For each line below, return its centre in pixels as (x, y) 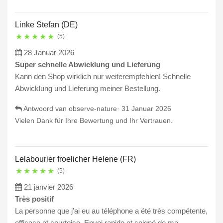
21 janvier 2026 (49, 187)
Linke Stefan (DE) (46, 25)
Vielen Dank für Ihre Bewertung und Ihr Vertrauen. (94, 121)
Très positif (34, 199)
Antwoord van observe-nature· (72, 109)
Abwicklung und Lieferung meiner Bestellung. (88, 89)
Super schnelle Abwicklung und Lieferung (88, 65)
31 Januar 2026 (146, 109)
